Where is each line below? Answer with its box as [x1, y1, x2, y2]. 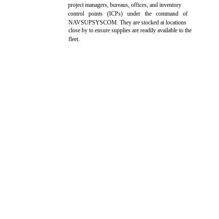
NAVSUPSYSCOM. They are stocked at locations [68, 19, 187, 26]
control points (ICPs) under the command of [68, 10, 188, 17]
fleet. [68, 36, 80, 43]
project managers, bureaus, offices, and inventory [68, 1, 182, 8]
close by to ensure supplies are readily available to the [68, 27, 192, 34]
